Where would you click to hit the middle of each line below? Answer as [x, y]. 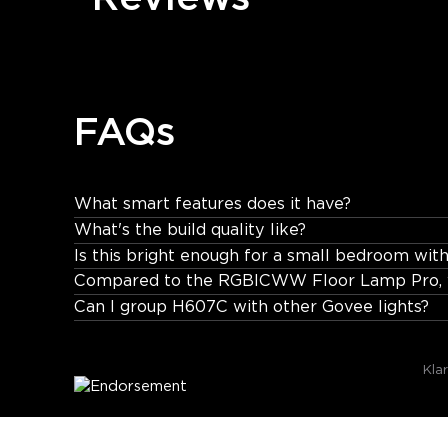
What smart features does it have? [212, 203]
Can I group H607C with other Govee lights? [251, 307]
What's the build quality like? [189, 229]
